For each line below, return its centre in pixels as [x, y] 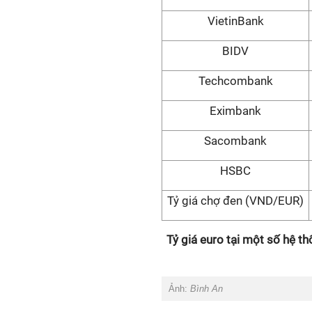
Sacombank [235, 141]
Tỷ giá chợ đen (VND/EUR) [235, 201]
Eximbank [235, 111]
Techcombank [235, 81]
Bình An [206, 289]
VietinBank [235, 21]
